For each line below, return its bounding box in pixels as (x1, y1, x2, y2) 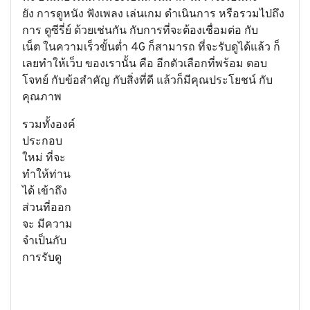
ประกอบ (22, 135, 62, 149)
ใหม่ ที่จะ (22, 152, 66, 165)
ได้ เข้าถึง (22, 185, 67, 199)
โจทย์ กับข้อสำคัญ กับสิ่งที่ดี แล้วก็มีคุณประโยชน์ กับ (22, 74, 273, 88)
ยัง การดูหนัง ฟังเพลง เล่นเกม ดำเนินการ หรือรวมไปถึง (22, 8, 284, 21)
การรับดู (22, 251, 62, 265)
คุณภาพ (22, 91, 64, 104)
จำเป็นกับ (22, 235, 66, 248)
